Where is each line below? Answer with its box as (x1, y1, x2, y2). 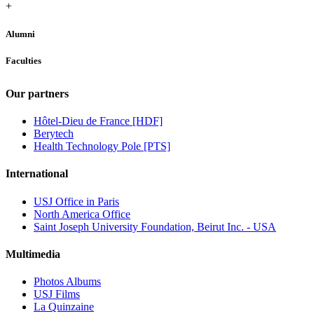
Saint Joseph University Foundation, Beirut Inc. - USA (34, 220, 276, 233)
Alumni (6, 28, 35, 39)
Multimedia (6, 247, 60, 260)
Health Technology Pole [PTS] (34, 140, 170, 153)
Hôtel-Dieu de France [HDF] (34, 115, 163, 128)
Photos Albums (34, 275, 101, 288)
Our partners (6, 87, 69, 100)
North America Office (34, 207, 130, 220)
